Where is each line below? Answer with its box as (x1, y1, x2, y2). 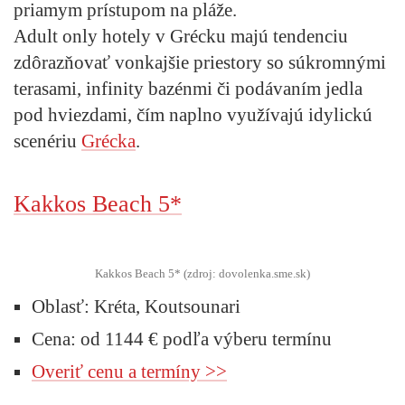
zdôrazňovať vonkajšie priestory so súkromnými (14, 51, 386, 73)
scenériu (14, 129, 81, 152)
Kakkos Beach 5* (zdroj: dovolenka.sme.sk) (95, 266, 310, 280)
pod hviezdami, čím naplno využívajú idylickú (14, 103, 372, 126)
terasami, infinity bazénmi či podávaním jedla (14, 77, 363, 99)
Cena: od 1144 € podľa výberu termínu (32, 327, 332, 350)
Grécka (81, 129, 136, 152)
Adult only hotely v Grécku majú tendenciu (14, 24, 348, 47)
